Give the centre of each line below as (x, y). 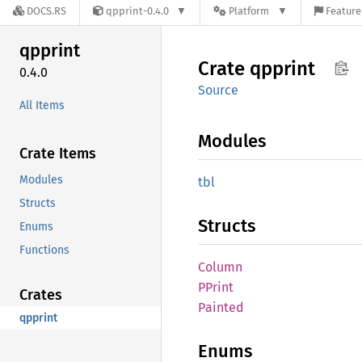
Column (220, 267)
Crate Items (58, 153)
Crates (41, 295)
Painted (221, 307)
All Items (42, 105)
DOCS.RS (46, 11)
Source (218, 90)
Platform (249, 11)
